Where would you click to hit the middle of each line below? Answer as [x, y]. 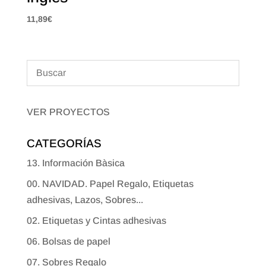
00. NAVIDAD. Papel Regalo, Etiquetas [110, 184]
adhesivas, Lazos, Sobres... [85, 200]
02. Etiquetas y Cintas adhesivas [96, 221]
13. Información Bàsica [75, 163]
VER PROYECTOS [68, 112]
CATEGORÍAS [64, 144]
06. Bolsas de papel [68, 242]
